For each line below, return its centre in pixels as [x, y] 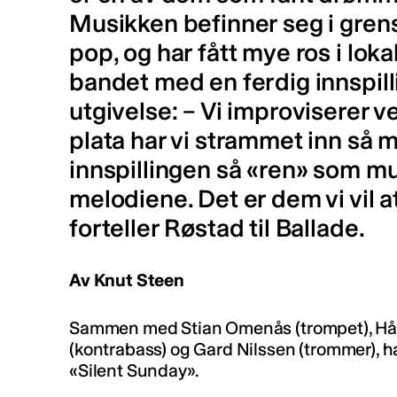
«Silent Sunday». [134, 370]
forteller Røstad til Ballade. [217, 228]
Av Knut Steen [127, 280]
